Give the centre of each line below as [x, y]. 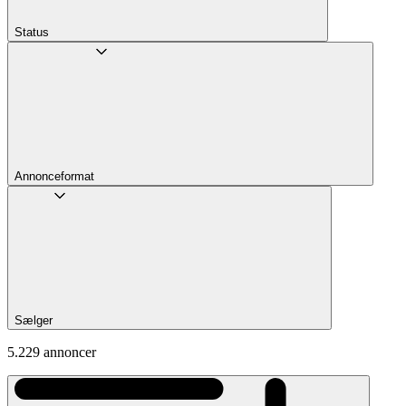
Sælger [34, 321]
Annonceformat [54, 177]
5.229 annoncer [52, 353]
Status [32, 33]
